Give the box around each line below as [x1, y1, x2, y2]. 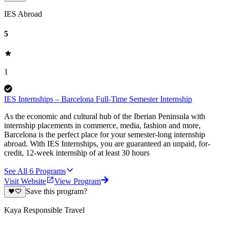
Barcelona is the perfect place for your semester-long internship [4, 130, 205, 139]
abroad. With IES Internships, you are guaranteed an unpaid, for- [4, 139, 210, 148]
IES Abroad [4, 9, 42, 18]
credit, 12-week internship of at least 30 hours [4, 148, 149, 158]
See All [4, 167, 27, 176]
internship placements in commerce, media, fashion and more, [4, 121, 201, 130]
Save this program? [25, 187, 87, 196]
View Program [54, 177, 101, 186]
